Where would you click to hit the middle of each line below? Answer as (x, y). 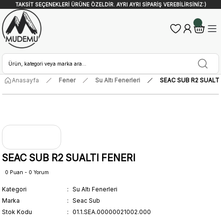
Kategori (14, 189)
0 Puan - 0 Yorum (27, 172)
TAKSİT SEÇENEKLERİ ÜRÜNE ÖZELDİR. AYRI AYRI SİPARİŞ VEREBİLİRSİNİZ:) (110, 4)
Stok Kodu (17, 212)
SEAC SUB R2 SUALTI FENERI (69, 158)
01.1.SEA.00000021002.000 (112, 212)
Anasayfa (25, 80)
